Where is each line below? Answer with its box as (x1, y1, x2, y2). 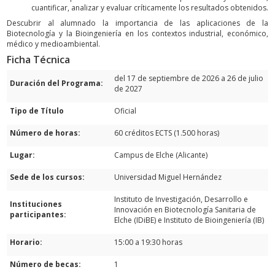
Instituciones (10, 199, 62, 210)
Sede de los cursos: (10, 172, 85, 183)
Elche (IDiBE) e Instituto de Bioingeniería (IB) (114, 215, 264, 226)
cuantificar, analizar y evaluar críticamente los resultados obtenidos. (31, 2, 268, 13)
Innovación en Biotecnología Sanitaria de (114, 204, 256, 215)
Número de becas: (10, 259, 81, 270)
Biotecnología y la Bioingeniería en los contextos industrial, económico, (7, 28, 268, 39)
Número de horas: (10, 128, 80, 139)
